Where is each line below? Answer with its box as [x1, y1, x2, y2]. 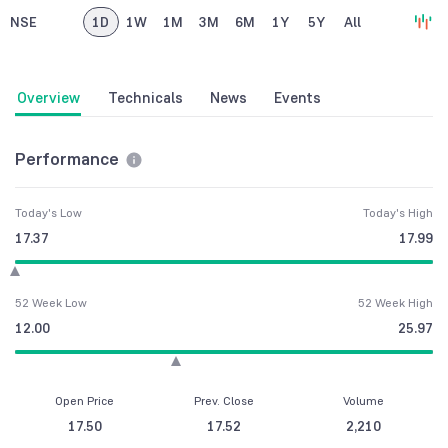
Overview [16, 88, 80, 108]
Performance [15, 147, 119, 171]
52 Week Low [15, 295, 87, 311]
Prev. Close [193, 393, 254, 409]
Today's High [363, 205, 433, 221]
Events [273, 88, 321, 108]
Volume [342, 393, 384, 409]
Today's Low [15, 205, 82, 221]
